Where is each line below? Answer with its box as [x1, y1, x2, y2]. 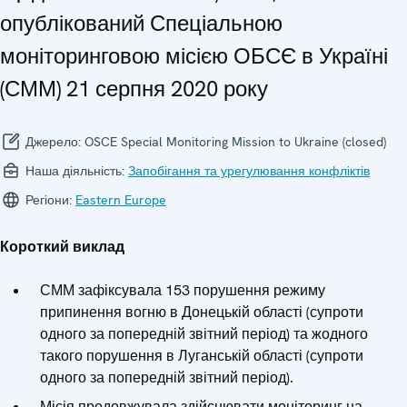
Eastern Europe [75, 192, 166, 209]
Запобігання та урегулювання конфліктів [128, 163, 370, 180]
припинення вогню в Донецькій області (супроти [40, 303, 363, 323]
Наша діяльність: [22, 163, 128, 180]
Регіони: [22, 192, 75, 209]
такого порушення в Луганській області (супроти [40, 346, 363, 366]
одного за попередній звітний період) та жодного [40, 324, 368, 344]
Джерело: [22, 134, 84, 151]
